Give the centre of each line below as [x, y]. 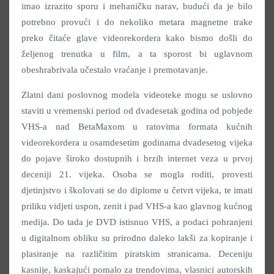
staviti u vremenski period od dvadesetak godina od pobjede [137, 111]
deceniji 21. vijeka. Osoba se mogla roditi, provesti [137, 175]
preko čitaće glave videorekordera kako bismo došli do [137, 38]
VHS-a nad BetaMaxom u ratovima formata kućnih [137, 127]
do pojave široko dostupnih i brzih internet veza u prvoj [137, 159]
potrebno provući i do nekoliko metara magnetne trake [137, 22]
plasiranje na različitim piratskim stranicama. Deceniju [137, 254]
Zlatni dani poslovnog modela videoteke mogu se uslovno [137, 95]
